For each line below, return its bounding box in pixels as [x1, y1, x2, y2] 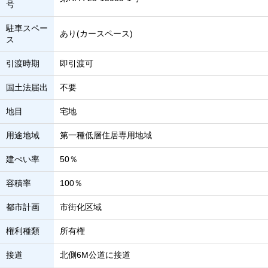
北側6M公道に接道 [60, 250, 130, 260]
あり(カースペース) [60, 29, 133, 38]
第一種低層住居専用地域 [60, 130, 152, 140]
